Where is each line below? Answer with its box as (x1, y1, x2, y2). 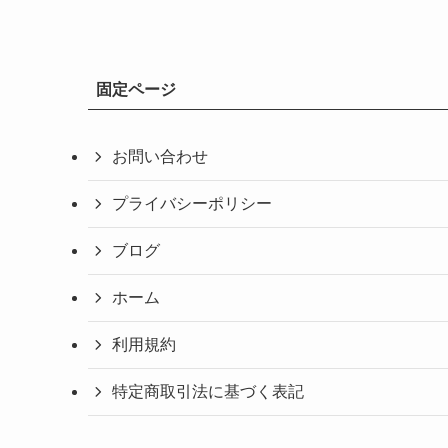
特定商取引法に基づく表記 (112, 383, 304, 400)
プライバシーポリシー (112, 195, 272, 212)
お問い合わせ (112, 148, 208, 165)
